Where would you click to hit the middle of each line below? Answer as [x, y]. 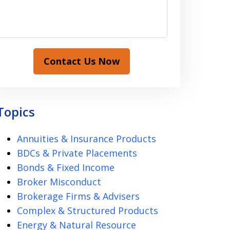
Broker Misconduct [59, 182]
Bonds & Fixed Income [65, 167]
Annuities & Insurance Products [86, 139]
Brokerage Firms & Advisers [78, 196]
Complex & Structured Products [87, 210]
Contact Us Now [82, 61]
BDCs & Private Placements [77, 153]
